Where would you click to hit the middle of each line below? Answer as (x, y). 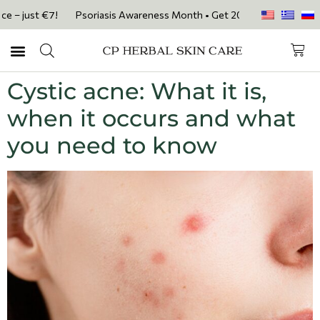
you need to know (112, 145)
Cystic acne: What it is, (137, 91)
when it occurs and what (151, 118)
